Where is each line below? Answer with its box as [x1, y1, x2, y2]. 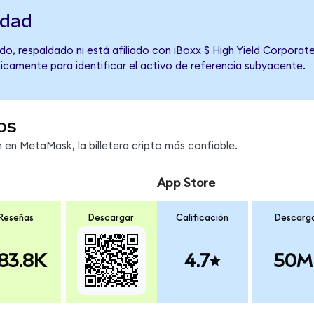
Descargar [88, 212, 135, 223]
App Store [156, 177, 215, 190]
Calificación [176, 212, 229, 223]
